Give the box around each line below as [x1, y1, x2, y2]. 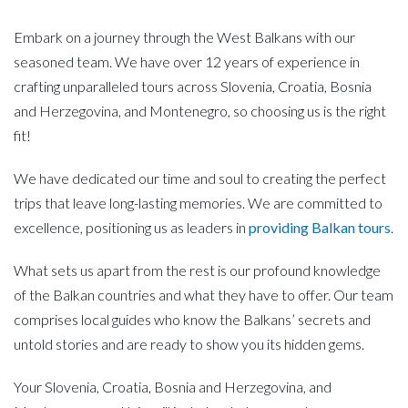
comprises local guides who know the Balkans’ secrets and [14, 310, 371, 328]
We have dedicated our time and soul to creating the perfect [14, 168, 386, 187]
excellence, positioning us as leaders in [14, 218, 249, 236]
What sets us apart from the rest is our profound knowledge [14, 260, 381, 279]
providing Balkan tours [249, 218, 391, 236]
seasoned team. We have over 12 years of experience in [14, 52, 360, 70]
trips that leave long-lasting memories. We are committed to [14, 193, 382, 211]
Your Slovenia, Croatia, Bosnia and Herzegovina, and [14, 377, 331, 395]
